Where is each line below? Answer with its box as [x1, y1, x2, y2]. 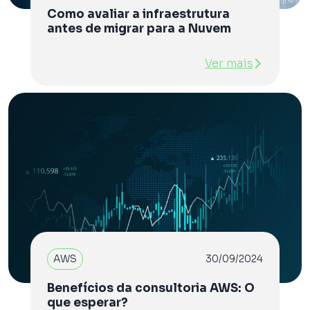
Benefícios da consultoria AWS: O [46, 280, 255, 295]
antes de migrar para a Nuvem [46, 21, 231, 36]
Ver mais [204, 55, 253, 71]
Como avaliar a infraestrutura [46, 6, 230, 21]
